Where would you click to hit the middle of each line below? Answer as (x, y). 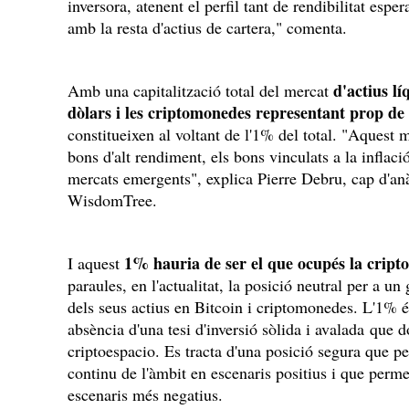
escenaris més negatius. (145, 394)
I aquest (96, 263)
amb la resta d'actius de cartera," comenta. (207, 27)
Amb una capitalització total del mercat (200, 90)
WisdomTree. (112, 200)
